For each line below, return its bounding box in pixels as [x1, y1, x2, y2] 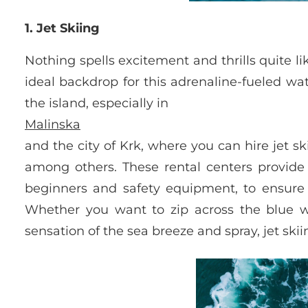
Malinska [25, 117, 80, 133]
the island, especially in [25, 96, 168, 111]
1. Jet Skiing [25, 21, 100, 36]
